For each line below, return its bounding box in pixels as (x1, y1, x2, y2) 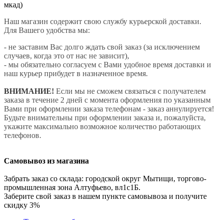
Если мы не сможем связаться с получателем (56, 87, 206, 96)
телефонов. (4, 131, 41, 140)
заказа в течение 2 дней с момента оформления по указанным (4, 96, 211, 105)
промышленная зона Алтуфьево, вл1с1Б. (4, 183, 140, 192)
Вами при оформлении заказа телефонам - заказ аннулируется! (4, 105, 214, 113)
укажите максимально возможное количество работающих (4, 122, 201, 131)
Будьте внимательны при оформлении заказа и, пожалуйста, (4, 113, 206, 122)
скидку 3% (4, 201, 40, 210)
